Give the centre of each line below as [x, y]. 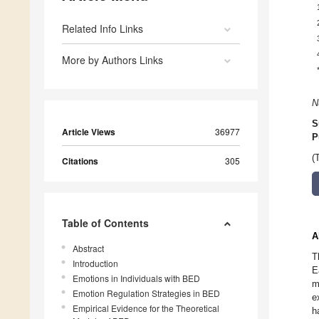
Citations [80, 161]
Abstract [88, 249]
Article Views [89, 132]
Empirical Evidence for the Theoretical [146, 308]
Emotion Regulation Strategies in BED [146, 293]
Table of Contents [105, 223]
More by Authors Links [113, 60]
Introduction [95, 263]
